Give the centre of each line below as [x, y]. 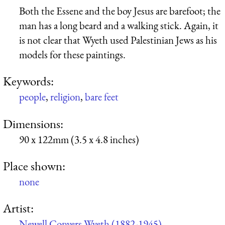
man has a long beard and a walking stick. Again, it [119, 25]
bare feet [102, 97]
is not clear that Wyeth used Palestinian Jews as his [118, 40]
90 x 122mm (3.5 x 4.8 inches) [79, 139]
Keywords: [28, 81]
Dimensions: [33, 123]
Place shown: [34, 165]
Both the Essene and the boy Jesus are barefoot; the [120, 11]
